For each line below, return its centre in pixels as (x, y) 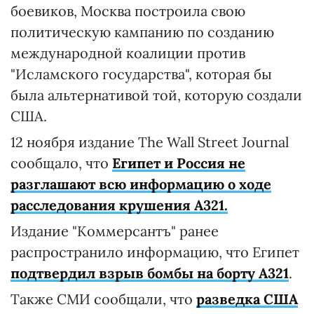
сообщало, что (61, 163)
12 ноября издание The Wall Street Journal (150, 142)
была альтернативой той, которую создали (156, 95)
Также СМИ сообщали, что (103, 299)
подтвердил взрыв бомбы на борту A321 (150, 273)
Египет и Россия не (179, 163)
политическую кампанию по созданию (142, 32)
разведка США (247, 299)
